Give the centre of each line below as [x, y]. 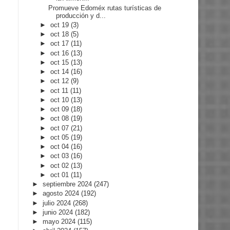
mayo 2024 [60, 222]
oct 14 [61, 72]
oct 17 [61, 44]
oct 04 [61, 147]
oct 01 [61, 175]
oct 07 [61, 128]
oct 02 [61, 165]
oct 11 [61, 90]
